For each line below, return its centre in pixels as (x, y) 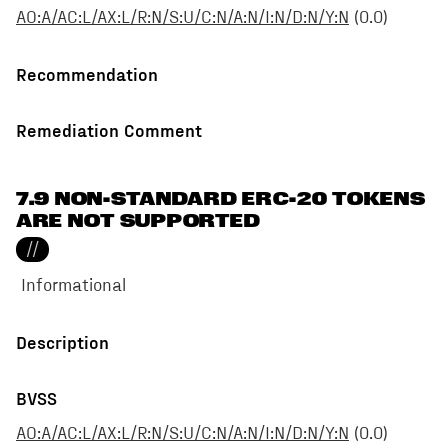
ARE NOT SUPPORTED (138, 221)
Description (62, 342)
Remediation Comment (109, 130)
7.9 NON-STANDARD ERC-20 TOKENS (221, 199)
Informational (73, 286)
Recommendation (87, 74)
